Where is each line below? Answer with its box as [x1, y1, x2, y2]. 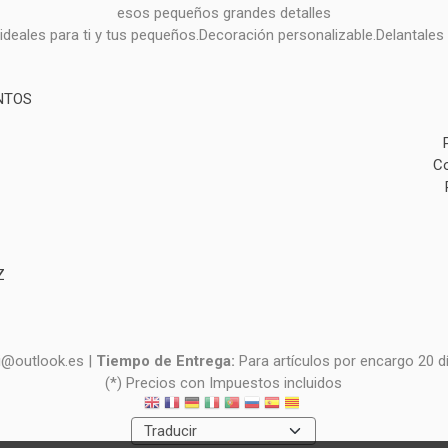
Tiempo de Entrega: [95, 352, 239, 370]
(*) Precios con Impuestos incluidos [105, 374, 343, 392]
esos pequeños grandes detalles [116, 4, 331, 22]
